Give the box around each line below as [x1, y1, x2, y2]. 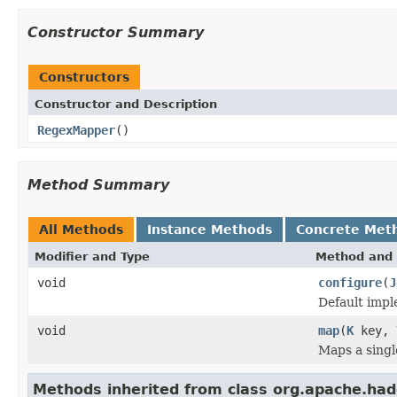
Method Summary [27, 175, 169, 193]
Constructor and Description [35, 97, 217, 111]
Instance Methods [147, 222, 272, 237]
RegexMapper [37, 122, 115, 137]
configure [318, 275, 382, 290]
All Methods [39, 222, 123, 237]
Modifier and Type [35, 249, 150, 263]
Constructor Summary [27, 23, 204, 41]
